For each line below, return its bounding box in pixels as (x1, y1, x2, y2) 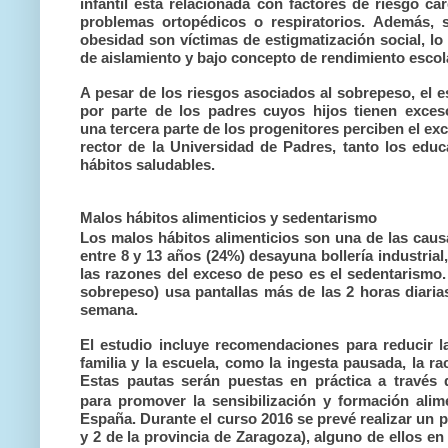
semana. (80, 301, 138, 318)
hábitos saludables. (80, 156, 215, 173)
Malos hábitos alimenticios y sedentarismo (80, 209, 377, 226)
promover (118, 392, 193, 409)
